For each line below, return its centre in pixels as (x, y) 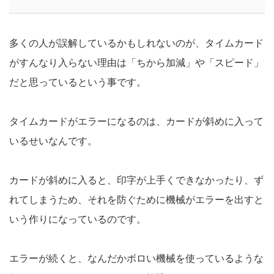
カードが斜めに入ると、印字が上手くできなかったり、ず (136, 180)
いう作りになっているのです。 (78, 220)
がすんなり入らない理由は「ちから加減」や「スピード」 (136, 63)
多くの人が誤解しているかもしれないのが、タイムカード (136, 43)
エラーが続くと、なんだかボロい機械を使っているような (136, 259)
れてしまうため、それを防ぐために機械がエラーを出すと (136, 200)
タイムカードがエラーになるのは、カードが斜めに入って (136, 122)
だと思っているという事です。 (78, 83)
